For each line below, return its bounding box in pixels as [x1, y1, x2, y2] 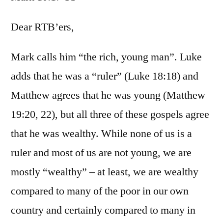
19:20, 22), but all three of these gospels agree [11, 107, 209, 121]
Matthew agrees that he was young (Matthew [11, 88, 205, 102]
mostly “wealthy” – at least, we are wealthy [11, 165, 198, 179]
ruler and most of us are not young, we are [11, 145, 192, 160]
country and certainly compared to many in [11, 203, 195, 217]
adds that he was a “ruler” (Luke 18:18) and [11, 69, 198, 83]
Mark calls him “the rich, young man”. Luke [11, 50, 202, 64]
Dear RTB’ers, [11, 20, 74, 34]
